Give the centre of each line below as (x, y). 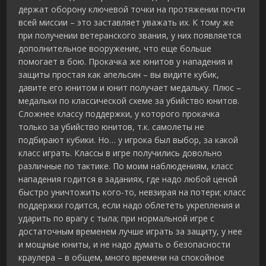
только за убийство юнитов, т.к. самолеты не (112, 127)
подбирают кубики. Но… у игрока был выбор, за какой (129, 140)
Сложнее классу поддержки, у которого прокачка (119, 114)
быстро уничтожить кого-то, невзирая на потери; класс (132, 192)
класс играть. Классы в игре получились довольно (121, 153)
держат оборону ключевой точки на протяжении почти (132, 9)
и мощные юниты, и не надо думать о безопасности (125, 245)
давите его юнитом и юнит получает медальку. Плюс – (130, 88)
